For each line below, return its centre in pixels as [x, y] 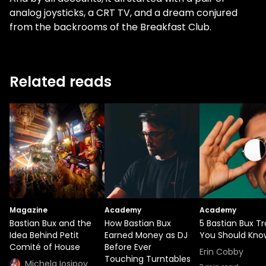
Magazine [28, 210]
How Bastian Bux [138, 223]
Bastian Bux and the [50, 223]
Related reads [61, 82]
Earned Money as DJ [146, 235]
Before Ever [128, 247]
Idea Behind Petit [44, 235]
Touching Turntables [148, 259]
